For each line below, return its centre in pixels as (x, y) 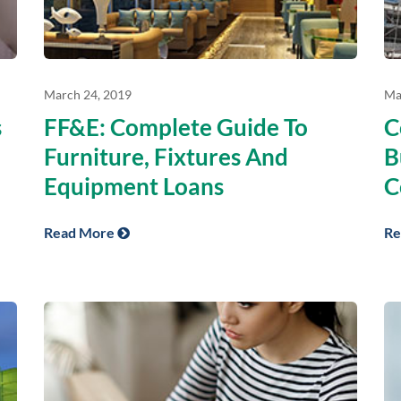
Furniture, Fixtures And (166, 156)
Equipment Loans (134, 186)
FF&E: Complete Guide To (176, 127)
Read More (81, 232)
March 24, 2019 (88, 94)
